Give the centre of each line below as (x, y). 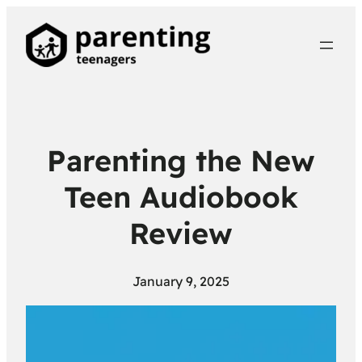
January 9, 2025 (181, 281)
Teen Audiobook (181, 196)
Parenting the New (181, 160)
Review (181, 233)
